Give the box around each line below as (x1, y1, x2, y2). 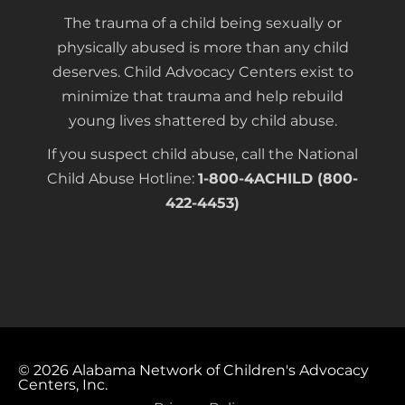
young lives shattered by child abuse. (68, 112, 337, 130)
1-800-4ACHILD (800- (198, 170, 358, 188)
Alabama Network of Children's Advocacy (69, 362, 369, 380)
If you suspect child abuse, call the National (47, 146, 358, 164)
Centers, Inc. (18, 376, 108, 394)
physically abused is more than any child (56, 39, 349, 57)
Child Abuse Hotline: (47, 170, 198, 188)
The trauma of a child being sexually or (63, 14, 342, 33)
